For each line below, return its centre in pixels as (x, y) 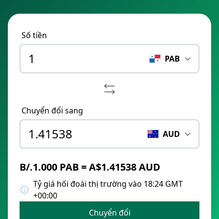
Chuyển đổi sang (52, 110)
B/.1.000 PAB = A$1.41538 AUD (90, 167)
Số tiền (34, 35)
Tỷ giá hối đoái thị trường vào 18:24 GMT (108, 184)
